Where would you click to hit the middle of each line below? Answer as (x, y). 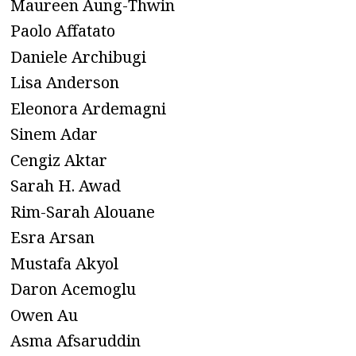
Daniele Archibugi (78, 56)
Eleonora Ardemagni (88, 108)
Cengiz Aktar (59, 160)
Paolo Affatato (63, 31)
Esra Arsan (52, 238)
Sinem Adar (54, 134)
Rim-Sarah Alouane (83, 211)
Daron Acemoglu (73, 289)
